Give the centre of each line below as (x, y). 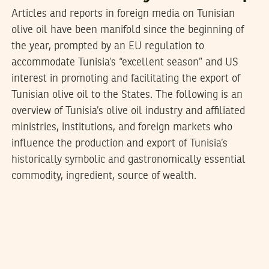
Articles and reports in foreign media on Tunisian (123, 14)
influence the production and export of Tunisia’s (119, 144)
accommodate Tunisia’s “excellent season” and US (125, 63)
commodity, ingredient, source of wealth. (104, 176)
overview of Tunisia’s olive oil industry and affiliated (128, 111)
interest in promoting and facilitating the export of (125, 79)
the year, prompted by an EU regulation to (107, 47)
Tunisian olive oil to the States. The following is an (127, 95)
